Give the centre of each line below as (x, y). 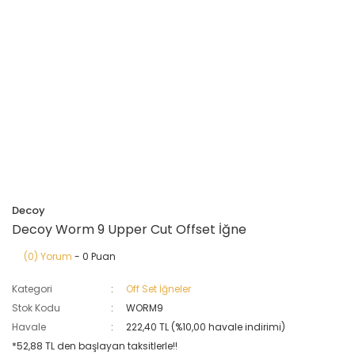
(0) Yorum (48, 256)
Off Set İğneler (159, 289)
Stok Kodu (36, 308)
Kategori (32, 289)
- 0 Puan (94, 256)
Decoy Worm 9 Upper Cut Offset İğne (129, 229)
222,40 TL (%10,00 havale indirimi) (206, 327)
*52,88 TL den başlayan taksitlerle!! (95, 346)
